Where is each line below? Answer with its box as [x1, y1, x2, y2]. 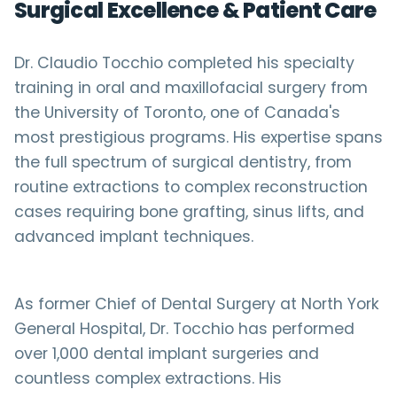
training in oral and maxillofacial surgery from [14, 77, 368, 98]
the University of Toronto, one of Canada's [14, 102, 340, 123]
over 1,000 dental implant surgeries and [14, 343, 319, 364]
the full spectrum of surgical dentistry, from [14, 152, 352, 173]
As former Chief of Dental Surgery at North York [14, 293, 379, 315]
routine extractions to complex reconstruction [14, 176, 368, 198]
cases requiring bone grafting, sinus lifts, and [14, 201, 364, 222]
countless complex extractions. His [14, 368, 282, 389]
